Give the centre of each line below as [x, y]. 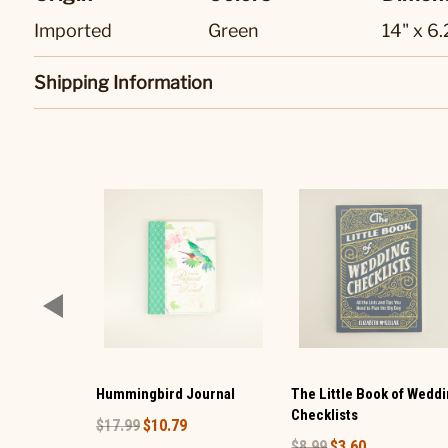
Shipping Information [123, 82]
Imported [73, 30]
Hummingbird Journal [165, 394]
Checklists [325, 415]
